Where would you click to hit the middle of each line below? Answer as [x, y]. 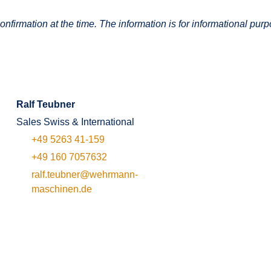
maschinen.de [62, 189]
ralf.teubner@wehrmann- [85, 175]
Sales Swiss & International [76, 122]
